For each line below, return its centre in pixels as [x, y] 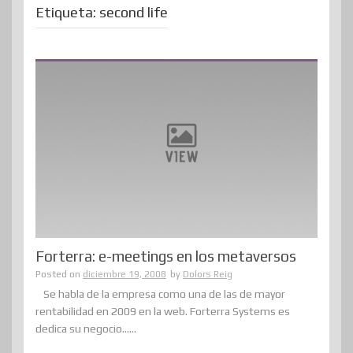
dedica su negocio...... [86, 329]
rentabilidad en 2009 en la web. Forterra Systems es [163, 312]
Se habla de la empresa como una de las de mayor [164, 294]
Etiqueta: [67, 12]
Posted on [59, 275]
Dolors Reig [208, 275]
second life [134, 12]
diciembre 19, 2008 [124, 275]
